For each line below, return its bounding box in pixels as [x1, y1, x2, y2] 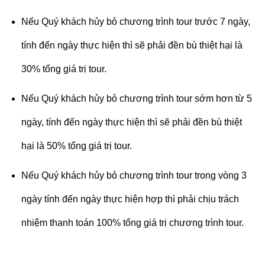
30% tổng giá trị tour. [21, 64, 106, 75]
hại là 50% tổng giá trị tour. [21, 140, 132, 151]
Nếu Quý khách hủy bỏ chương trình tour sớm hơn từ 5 [21, 93, 252, 104]
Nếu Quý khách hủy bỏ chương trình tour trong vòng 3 [21, 170, 247, 180]
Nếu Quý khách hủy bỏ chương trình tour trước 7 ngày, [21, 17, 250, 27]
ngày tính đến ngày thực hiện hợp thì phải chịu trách [21, 193, 239, 204]
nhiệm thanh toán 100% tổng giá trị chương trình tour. [21, 217, 244, 228]
